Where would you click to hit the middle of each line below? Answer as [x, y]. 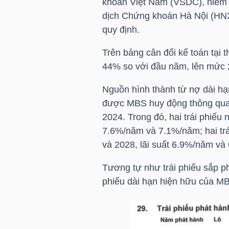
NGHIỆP [34, 99]
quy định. [122, 29]
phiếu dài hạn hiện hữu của [159, 181]
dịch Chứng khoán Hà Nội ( [158, 16]
